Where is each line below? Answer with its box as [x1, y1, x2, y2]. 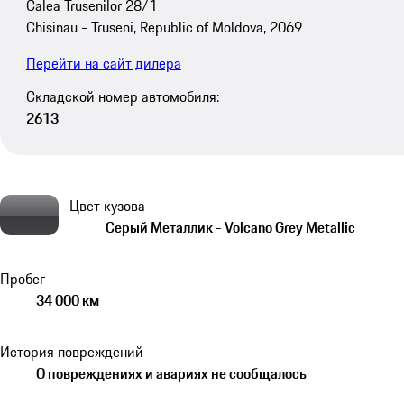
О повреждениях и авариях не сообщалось [36, 363, 307, 385]
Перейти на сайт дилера [25, 52, 181, 75]
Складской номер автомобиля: [25, 85, 219, 107]
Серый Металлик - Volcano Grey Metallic [106, 216, 355, 239]
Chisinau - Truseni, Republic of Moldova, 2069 [25, 16, 302, 39]
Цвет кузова [69, 195, 145, 217]
